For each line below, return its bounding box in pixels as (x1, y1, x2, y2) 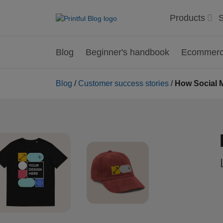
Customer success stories (78, 79, 169, 88)
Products (170, 13, 205, 23)
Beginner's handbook (86, 47, 169, 57)
